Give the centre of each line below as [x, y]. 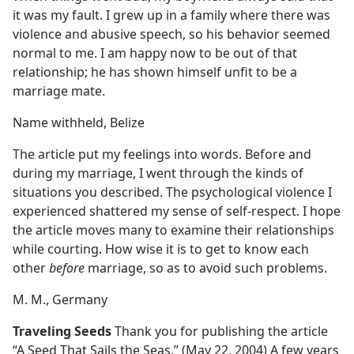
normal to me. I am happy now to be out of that [155, 53]
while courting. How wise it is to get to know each [161, 249]
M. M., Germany [60, 299]
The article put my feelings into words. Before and [162, 154]
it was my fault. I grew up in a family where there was [171, 15]
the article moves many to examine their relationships [173, 230]
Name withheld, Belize [79, 122]
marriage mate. [59, 91]
